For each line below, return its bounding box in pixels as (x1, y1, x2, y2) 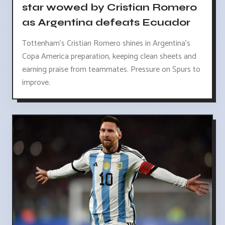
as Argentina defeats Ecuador (22, 16, 190, 29)
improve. (22, 76, 50, 90)
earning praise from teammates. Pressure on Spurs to (22, 63, 200, 77)
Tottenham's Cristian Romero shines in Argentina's (22, 37, 190, 51)
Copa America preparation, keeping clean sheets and (22, 50, 196, 64)
